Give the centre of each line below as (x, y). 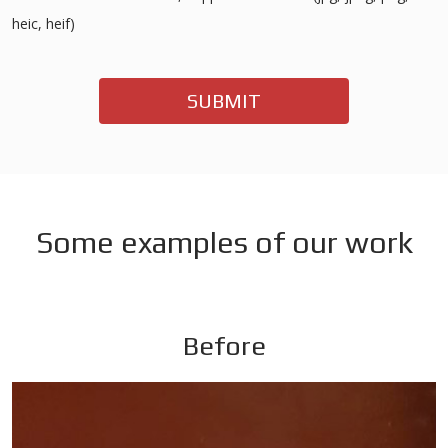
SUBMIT (224, 100)
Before (224, 345)
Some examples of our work (224, 242)
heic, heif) (43, 23)
